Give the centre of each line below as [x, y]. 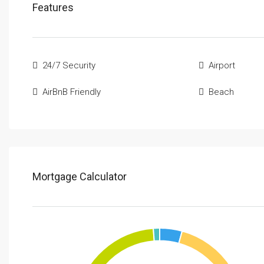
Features [53, 7]
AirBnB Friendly [72, 92]
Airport [222, 65]
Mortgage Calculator [80, 176]
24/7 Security [69, 65]
